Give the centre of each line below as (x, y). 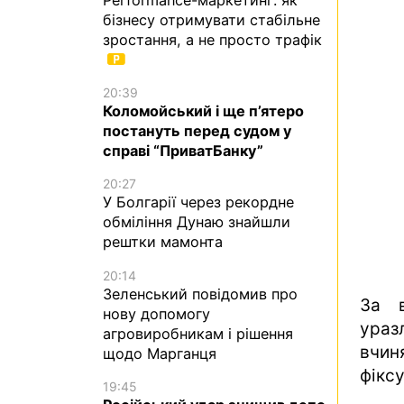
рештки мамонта (163, 242)
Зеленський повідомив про (200, 294)
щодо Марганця (160, 353)
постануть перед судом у (197, 131)
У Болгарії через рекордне (198, 202)
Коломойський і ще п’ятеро (203, 111)
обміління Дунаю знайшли (197, 222)
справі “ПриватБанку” (183, 151)
